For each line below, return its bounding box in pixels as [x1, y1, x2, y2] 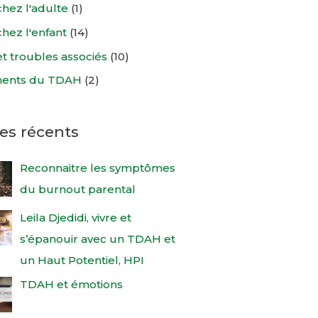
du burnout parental [19, 182, 136, 197]
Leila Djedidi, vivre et [19, 210, 131, 224]
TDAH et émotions [19, 277, 123, 291]
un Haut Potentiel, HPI [19, 253, 144, 267]
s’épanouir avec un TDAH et [19, 231, 175, 246]
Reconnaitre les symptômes [19, 161, 175, 175]
